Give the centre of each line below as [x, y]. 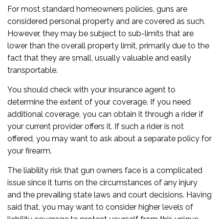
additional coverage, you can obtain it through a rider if [105, 114]
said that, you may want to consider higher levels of [100, 207]
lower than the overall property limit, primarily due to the [108, 46]
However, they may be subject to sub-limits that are [100, 33]
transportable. [33, 70]
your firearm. [30, 151]
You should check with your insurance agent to [91, 90]
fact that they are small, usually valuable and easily [99, 58]
